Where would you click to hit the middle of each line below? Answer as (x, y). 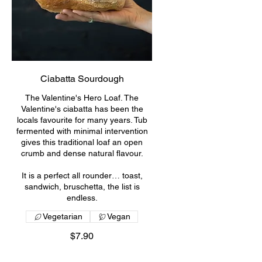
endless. (82, 198)
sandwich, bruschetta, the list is (82, 187)
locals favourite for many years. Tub (82, 120)
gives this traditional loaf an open (82, 142)
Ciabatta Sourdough (82, 79)
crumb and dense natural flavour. (82, 153)
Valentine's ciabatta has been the (82, 109)
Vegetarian (63, 216)
